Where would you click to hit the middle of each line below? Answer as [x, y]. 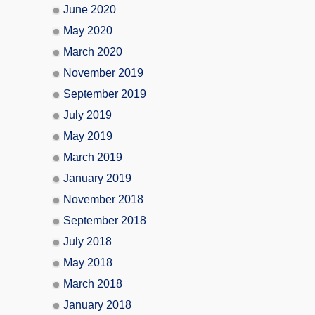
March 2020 [93, 51]
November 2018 [103, 199]
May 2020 [88, 30]
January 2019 [97, 178]
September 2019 [105, 94]
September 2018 [105, 220]
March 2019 [93, 157]
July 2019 [88, 115]
